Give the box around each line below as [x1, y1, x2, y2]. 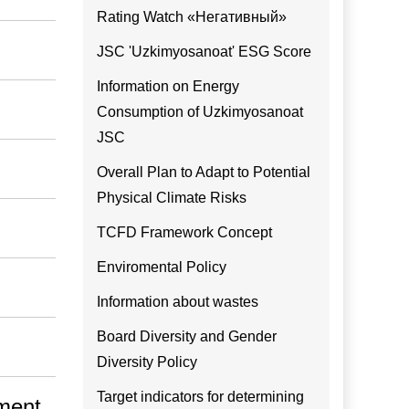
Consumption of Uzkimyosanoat [97, 104, 303, 120]
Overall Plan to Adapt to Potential [97, 164, 310, 180]
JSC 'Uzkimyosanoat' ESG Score [97, 44, 311, 59]
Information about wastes [97, 294, 258, 309]
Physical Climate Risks [97, 190, 246, 205]
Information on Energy [97, 79, 239, 94]
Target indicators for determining [97, 389, 304, 404]
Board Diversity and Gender [97, 329, 277, 344]
